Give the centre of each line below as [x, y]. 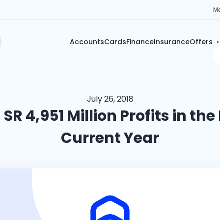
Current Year [110, 138]
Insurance [171, 41]
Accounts [87, 41]
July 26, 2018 [110, 99]
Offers [201, 41]
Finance [140, 41]
